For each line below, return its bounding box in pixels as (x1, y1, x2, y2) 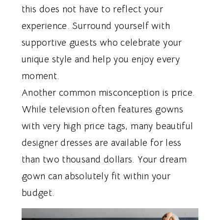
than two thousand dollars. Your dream (21, 153, 187, 165)
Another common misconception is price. (21, 86, 195, 99)
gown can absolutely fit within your (21, 170, 171, 182)
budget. (21, 187, 55, 199)
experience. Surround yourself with (21, 20, 170, 32)
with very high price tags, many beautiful (21, 120, 193, 132)
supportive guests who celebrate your (21, 36, 182, 49)
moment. (21, 70, 60, 82)
